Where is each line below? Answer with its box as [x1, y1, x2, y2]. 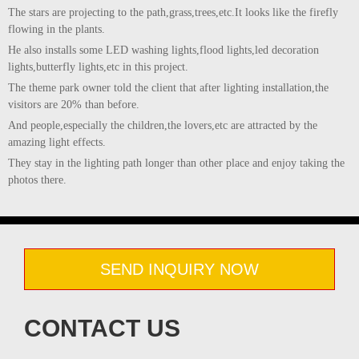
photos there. [8, 174, 70, 186]
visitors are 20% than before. [8, 99, 139, 111]
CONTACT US [24, 315, 180, 341]
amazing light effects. [8, 136, 106, 148]
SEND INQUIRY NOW [100, 260, 259, 278]
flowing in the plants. [8, 23, 105, 35]
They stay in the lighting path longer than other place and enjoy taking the [8, 157, 345, 169]
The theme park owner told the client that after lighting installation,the [8, 82, 329, 94]
